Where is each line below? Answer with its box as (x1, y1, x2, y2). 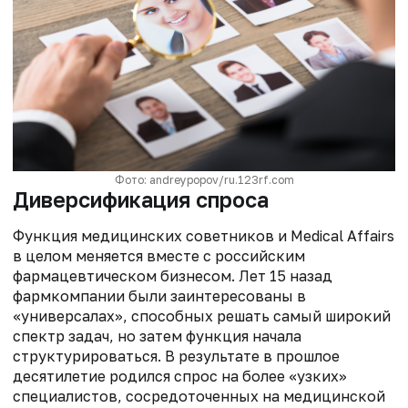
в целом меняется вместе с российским (13, 246, 305, 265)
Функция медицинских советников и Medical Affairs (13, 226, 394, 245)
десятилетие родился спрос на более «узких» (13, 366, 347, 385)
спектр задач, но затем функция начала (13, 326, 301, 345)
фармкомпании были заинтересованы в (13, 286, 306, 305)
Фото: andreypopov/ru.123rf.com (114, 172, 294, 187)
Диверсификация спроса (13, 186, 269, 212)
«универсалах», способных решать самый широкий (13, 306, 391, 325)
